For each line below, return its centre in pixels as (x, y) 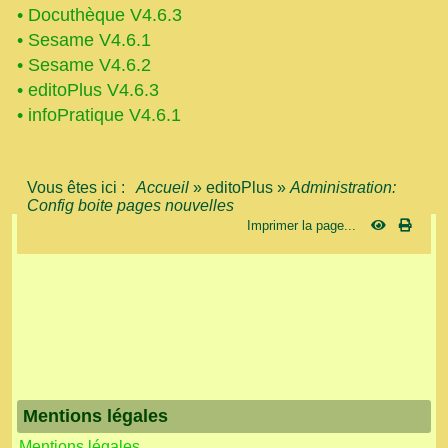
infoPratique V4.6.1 (104, 114)
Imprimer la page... (301, 225)
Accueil (163, 187)
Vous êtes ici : (80, 187)
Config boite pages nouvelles (130, 205)
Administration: (343, 187)
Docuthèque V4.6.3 (105, 14)
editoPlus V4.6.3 (93, 89)
